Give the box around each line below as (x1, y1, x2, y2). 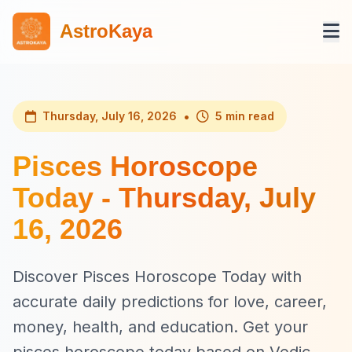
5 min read (215, 109, 274, 123)
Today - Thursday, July (13, 181, 316, 214)
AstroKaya (60, 20, 152, 42)
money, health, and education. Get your (13, 317, 308, 336)
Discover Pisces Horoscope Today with (13, 267, 302, 286)
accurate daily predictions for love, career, (13, 292, 327, 311)
